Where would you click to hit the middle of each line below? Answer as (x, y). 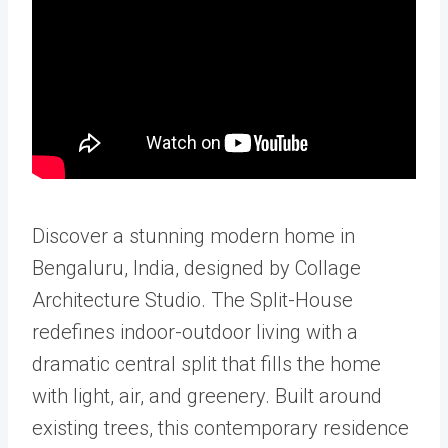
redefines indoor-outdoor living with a (195, 332)
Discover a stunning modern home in (193, 236)
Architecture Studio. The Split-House (192, 300)
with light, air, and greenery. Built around (207, 396)
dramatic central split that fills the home (206, 364)
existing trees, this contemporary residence (220, 428)
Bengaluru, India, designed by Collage (196, 268)
